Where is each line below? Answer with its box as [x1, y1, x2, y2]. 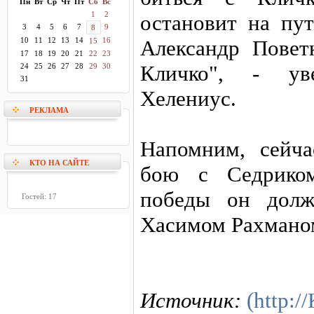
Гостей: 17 [22, 192, 57, 200]
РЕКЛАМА [29, 106, 69, 114]
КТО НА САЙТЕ [29, 158, 89, 167]
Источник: [140, 288, 247, 313]
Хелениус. [140, 86, 236, 111]
